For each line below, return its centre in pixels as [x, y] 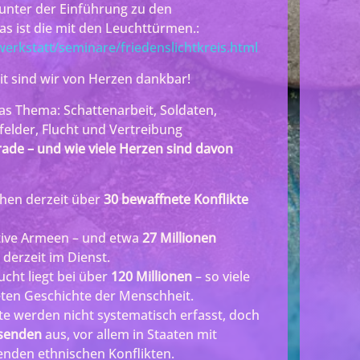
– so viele [221, 276]
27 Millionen [179, 237]
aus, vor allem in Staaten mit [129, 334]
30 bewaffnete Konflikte [176, 199]
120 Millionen [151, 276]
